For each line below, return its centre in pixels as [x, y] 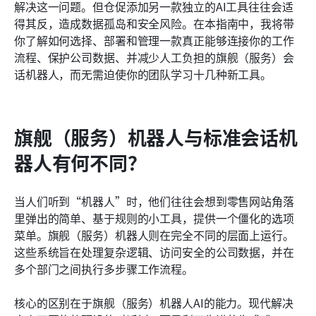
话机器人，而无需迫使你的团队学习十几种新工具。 [143, 74]
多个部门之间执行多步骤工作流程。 [104, 268]
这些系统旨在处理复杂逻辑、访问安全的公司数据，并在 [154, 251]
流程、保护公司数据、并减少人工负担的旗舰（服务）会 [154, 57]
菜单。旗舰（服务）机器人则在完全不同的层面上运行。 [154, 235]
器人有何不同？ [80, 162]
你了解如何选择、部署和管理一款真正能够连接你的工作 [154, 40]
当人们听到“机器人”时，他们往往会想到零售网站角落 [154, 201]
